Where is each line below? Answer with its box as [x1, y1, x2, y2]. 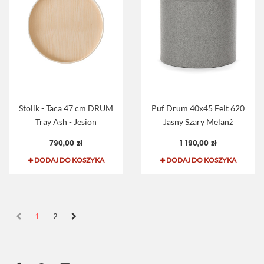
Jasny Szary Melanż [163, 117, 233, 127]
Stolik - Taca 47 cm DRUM [19, 103, 113, 114]
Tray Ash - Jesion [35, 117, 97, 127]
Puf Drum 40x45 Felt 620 [151, 103, 245, 114]
